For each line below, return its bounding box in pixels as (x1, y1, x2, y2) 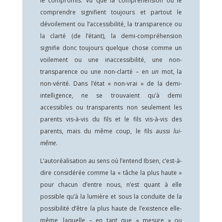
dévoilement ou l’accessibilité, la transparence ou (40, 20, 182, 28)
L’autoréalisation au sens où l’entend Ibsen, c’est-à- (40, 157, 182, 165)
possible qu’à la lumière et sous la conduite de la (40, 192, 182, 201)
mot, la (161, 67, 182, 76)
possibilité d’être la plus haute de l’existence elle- (40, 204, 182, 213)
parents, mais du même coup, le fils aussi (40, 127, 174, 135)
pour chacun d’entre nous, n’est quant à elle (40, 180, 182, 189)
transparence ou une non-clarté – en (40, 67, 152, 76)
